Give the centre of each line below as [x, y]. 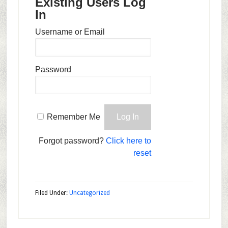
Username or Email [70, 32]
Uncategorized [89, 193]
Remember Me [73, 117]
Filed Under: [52, 193]
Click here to [128, 141]
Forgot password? [72, 141]
